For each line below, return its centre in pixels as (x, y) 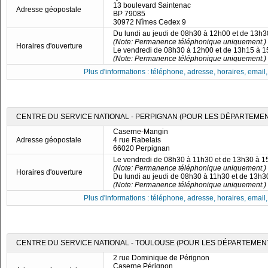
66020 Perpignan (141, 148)
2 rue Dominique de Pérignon (161, 258)
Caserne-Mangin (141, 132)
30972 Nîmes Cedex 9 (150, 22)
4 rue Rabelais (137, 140)
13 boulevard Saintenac (152, 5)
